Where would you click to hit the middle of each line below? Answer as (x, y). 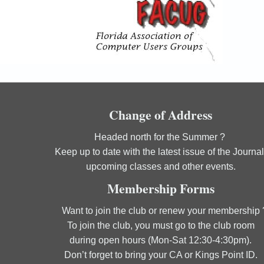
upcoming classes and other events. (161, 166)
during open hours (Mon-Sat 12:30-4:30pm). (161, 240)
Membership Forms (161, 188)
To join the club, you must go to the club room (161, 225)
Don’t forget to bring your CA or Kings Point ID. (161, 255)
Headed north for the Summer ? (161, 137)
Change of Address (161, 114)
